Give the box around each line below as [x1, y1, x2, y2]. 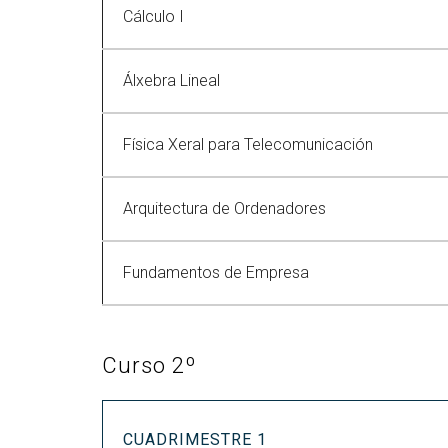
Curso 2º [102, 353, 197, 378]
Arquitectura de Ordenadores [123, 199, 326, 218]
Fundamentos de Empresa [123, 263, 309, 282]
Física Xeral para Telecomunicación [123, 135, 373, 154]
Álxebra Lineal [123, 71, 220, 90]
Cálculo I [123, 7, 184, 26]
